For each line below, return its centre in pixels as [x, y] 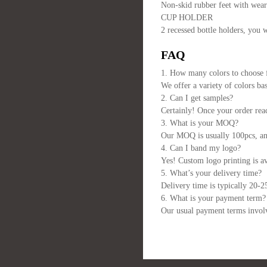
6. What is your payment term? [213, 198]
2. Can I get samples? [197, 98]
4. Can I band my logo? [201, 148]
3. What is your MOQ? [200, 123]
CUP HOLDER [187, 18]
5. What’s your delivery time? [211, 173]
